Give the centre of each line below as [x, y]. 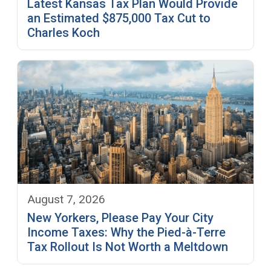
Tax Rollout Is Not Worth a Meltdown [128, 247]
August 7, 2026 [66, 200]
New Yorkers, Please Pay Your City [120, 218]
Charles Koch [64, 32]
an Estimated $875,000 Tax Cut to [119, 18]
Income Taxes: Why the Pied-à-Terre [126, 233]
